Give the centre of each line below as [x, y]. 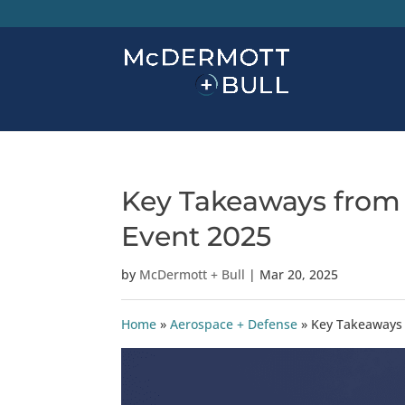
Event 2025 [197, 236]
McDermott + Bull [193, 274]
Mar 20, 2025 [299, 274]
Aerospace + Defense [234, 324]
